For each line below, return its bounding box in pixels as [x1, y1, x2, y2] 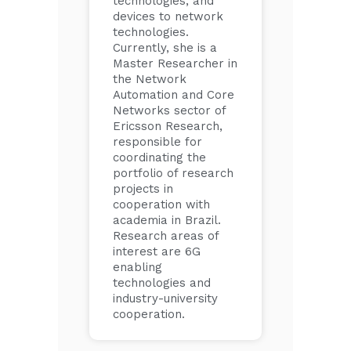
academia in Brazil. [113, 213, 221, 227]
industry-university [113, 291, 218, 306]
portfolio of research [113, 166, 233, 180]
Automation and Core [113, 88, 234, 102]
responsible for [113, 135, 202, 149]
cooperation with [113, 197, 210, 212]
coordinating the [113, 150, 206, 165]
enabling [113, 260, 162, 274]
